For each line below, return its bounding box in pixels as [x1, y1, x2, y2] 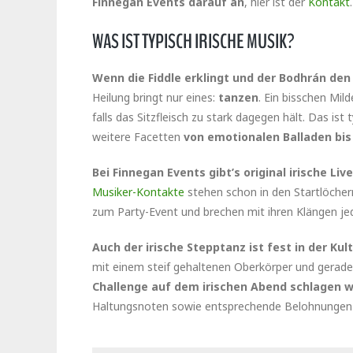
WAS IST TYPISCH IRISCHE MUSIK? [92, 28, 295, 56]
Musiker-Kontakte [92, 184, 184, 200]
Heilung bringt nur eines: [92, 90, 218, 106]
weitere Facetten [92, 129, 184, 145]
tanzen [218, 90, 258, 106]
